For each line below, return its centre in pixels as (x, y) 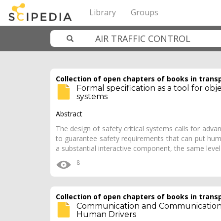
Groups (145, 12)
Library (103, 12)
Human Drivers (106, 214)
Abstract (69, 114)
